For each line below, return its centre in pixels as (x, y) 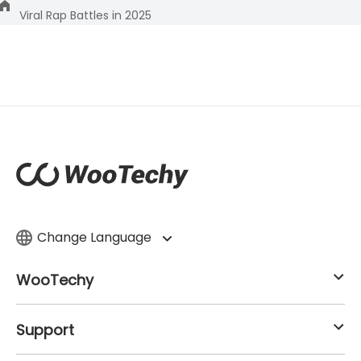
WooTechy (55, 280)
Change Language (96, 237)
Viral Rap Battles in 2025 (85, 15)
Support (45, 330)
